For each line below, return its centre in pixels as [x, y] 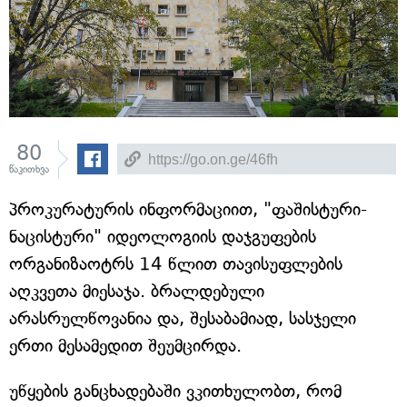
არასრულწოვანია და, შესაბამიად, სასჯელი [183, 318]
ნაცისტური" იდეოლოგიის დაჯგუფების [163, 237]
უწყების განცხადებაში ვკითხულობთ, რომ [175, 391]
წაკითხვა [29, 169]
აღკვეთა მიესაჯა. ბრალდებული [137, 291]
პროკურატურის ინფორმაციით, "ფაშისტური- [188, 209]
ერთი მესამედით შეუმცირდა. [125, 346]
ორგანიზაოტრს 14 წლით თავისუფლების [176, 264]
